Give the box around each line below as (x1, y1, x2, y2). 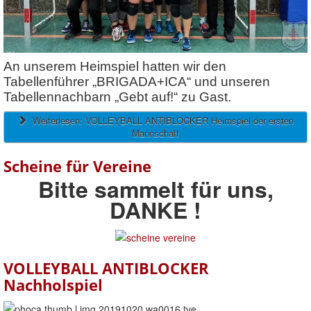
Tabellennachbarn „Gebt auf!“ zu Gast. (3, 89, 231, 104)
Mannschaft (132, 126, 179, 140)
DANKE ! (110, 193, 201, 226)
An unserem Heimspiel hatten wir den (3, 58, 226, 74)
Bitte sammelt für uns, (37, 172, 274, 205)
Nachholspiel (3, 274, 103, 296)
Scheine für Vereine (3, 155, 151, 176)
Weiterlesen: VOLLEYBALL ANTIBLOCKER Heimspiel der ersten (29, 113, 294, 127)
